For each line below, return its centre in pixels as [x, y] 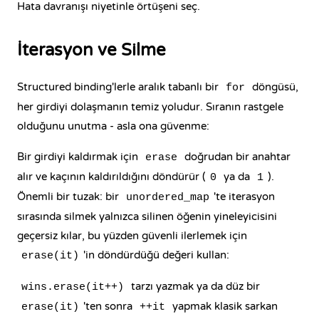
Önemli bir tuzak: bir [69, 197]
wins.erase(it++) [73, 287]
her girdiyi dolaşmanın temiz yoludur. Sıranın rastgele [150, 107]
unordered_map [168, 198]
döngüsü [272, 87]
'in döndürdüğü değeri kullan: [156, 255]
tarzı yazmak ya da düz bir [194, 286]
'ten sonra [109, 306]
